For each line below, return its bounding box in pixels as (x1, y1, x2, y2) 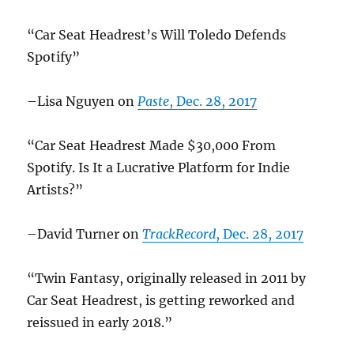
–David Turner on (27, 225, 143, 242)
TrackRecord (142, 225, 217, 242)
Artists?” (27, 181, 84, 198)
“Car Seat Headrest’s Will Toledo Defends (27, 26, 287, 43)
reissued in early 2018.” (27, 314, 173, 330)
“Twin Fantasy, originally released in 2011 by (27, 269, 307, 286)
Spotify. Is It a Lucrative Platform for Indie (27, 159, 291, 175)
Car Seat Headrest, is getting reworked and (27, 292, 296, 308)
